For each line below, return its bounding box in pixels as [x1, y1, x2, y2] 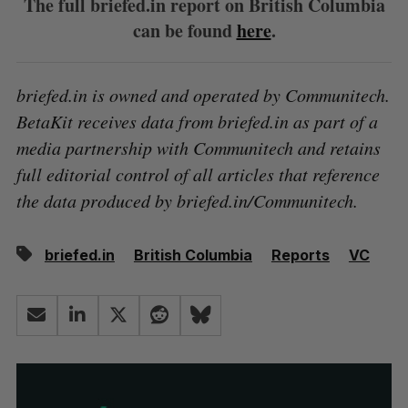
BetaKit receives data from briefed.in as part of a [15, 108, 378, 133]
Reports [270, 245, 330, 264]
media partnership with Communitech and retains [15, 135, 381, 159]
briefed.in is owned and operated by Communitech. [15, 82, 390, 107]
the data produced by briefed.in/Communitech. [15, 188, 358, 212]
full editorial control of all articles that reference [15, 161, 380, 186]
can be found [132, 16, 237, 44]
